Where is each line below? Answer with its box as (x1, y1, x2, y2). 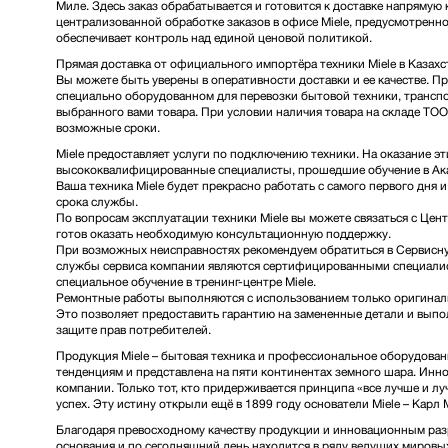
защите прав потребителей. (56, 322, 211, 337)
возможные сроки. (56, 120, 160, 135)
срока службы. (56, 194, 138, 209)
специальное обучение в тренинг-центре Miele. (56, 274, 316, 289)
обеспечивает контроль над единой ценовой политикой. (56, 30, 372, 45)
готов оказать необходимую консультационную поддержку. (56, 226, 391, 241)
